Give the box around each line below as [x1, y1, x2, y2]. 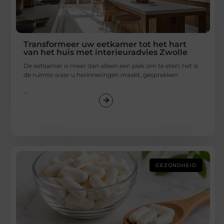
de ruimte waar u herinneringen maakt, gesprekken [23, 71, 178, 79]
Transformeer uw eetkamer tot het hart [23, 39, 187, 49]
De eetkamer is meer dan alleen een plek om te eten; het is [23, 62, 198, 70]
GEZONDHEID [155, 161, 197, 168]
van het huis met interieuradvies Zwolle [23, 47, 188, 57]
